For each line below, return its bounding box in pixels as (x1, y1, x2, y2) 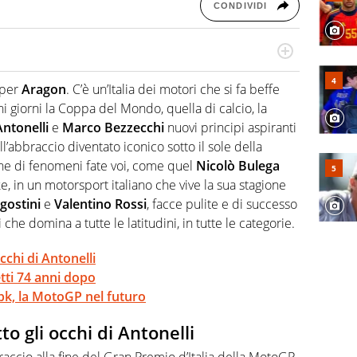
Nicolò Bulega (196, 157, 280, 175)
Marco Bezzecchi (62, 119, 164, 137)
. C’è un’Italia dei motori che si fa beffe (66, 80, 280, 99)
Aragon (22, 80, 66, 99)
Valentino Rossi (54, 195, 147, 214)
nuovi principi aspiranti (164, 119, 296, 137)
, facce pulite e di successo (147, 195, 297, 214)
